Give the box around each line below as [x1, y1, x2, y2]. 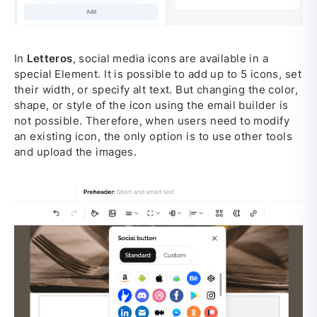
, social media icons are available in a [72, 51, 269, 65]
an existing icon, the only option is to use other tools [14, 129, 293, 143]
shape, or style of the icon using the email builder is [14, 98, 289, 112]
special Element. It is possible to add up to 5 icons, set [14, 67, 301, 81]
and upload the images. [14, 144, 137, 158]
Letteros [27, 51, 73, 65]
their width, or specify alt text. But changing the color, [14, 82, 298, 96]
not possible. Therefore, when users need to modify [14, 113, 290, 127]
